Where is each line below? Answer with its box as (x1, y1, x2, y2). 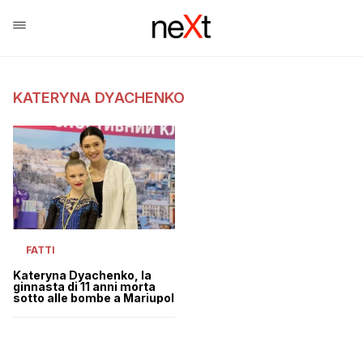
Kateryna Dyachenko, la (13, 267, 152, 282)
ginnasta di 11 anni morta (13, 279, 156, 293)
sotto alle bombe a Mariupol (13, 290, 174, 305)
